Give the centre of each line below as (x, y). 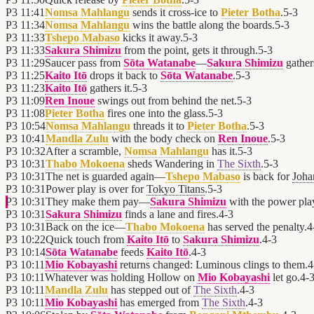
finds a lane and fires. (170, 214)
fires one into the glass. (156, 114)
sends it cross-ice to (175, 13)
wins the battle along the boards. (202, 25)
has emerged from (159, 303)
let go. (285, 278)
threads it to (159, 126)
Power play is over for (96, 189)
